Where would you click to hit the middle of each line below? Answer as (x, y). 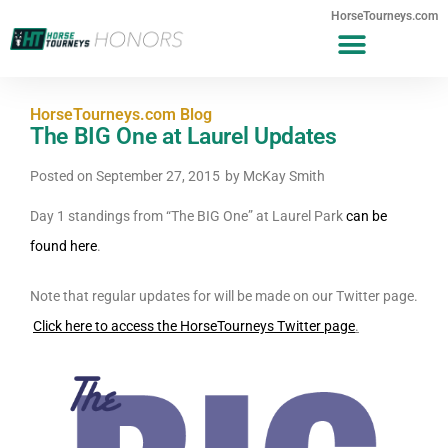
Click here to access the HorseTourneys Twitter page (194, 326)
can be (366, 216)
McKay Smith (282, 176)
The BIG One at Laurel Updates (183, 136)
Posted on (63, 176)
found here (63, 246)
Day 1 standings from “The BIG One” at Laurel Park (188, 216)
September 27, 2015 (158, 176)
